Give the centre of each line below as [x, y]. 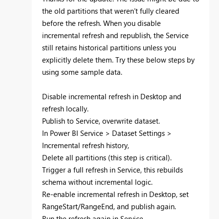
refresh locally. [65, 108]
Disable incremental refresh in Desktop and [112, 96]
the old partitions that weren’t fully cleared [111, 11]
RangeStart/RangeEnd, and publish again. [109, 206]
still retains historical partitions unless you [109, 47]
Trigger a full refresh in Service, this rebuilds [112, 169]
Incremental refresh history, [86, 145]
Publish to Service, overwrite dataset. [101, 120]
